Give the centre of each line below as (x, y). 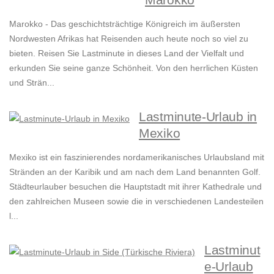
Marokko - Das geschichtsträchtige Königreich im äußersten (125, 24)
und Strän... (32, 83)
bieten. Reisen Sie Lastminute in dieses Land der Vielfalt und (127, 54)
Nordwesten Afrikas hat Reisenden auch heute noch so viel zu (129, 39)
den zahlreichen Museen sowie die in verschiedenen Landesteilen (136, 202)
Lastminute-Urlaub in (198, 117)
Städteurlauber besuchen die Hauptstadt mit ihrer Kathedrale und (135, 187)
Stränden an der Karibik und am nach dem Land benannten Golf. (135, 172)
